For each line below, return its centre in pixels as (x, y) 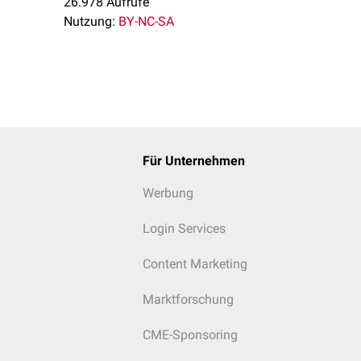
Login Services (184, 228)
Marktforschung (188, 299)
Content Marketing (195, 264)
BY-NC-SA (146, 21)
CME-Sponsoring (190, 335)
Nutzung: (89, 21)
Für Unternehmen (193, 161)
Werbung (168, 193)
